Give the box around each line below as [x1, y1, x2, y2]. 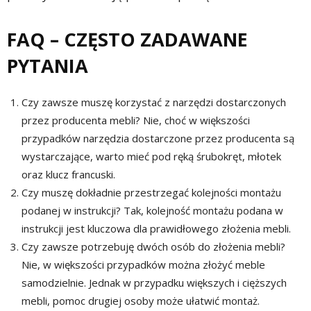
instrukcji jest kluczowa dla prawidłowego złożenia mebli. [22, 221, 291, 236]
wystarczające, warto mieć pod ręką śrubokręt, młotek [22, 149, 281, 164]
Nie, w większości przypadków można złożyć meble [22, 258, 265, 272]
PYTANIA [7, 53, 88, 79]
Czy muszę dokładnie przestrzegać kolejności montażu [22, 185, 281, 200]
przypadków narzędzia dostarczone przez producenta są [22, 131, 294, 146]
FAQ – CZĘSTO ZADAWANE [7, 26, 248, 53]
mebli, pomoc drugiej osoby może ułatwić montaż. [22, 294, 260, 308]
